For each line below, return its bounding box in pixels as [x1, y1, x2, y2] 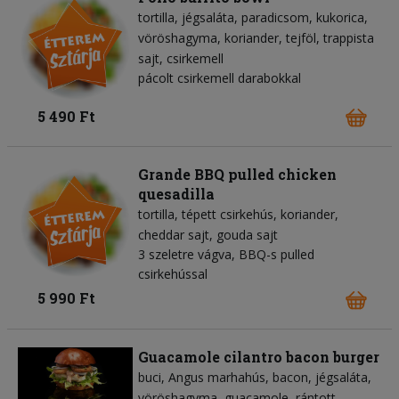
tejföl [286, 28, 316, 46]
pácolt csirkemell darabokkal [138, 69, 301, 86]
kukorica [316, 8, 364, 26]
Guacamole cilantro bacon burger [138, 346, 379, 366]
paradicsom [241, 8, 309, 26]
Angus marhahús [168, 368, 265, 386]
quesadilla [138, 184, 215, 204]
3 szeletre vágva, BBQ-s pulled [138, 246, 314, 264]
